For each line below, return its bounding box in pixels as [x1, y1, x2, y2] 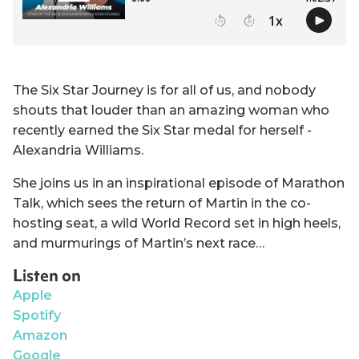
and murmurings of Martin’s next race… [13, 235, 264, 251]
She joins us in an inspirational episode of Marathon [13, 175, 345, 191]
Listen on [13, 264, 81, 287]
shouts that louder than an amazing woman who [13, 102, 329, 118]
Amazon [13, 327, 67, 343]
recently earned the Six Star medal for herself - [13, 122, 312, 138]
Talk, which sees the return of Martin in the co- [13, 195, 311, 211]
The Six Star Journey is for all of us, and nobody [13, 82, 316, 98]
